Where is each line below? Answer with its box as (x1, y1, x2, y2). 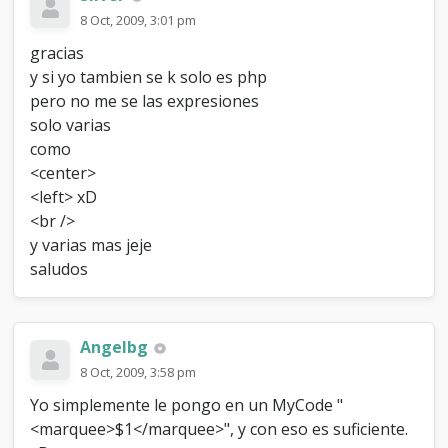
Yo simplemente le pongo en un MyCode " (30, 394, 344, 416)
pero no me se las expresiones (30, 90, 260, 112)
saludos (30, 258, 89, 280)
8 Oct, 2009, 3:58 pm (80, 363, 197, 381)
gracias (30, 42, 85, 64)
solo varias (30, 114, 112, 136)
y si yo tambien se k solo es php (30, 66, 268, 88)
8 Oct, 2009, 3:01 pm (80, 11, 197, 29)
